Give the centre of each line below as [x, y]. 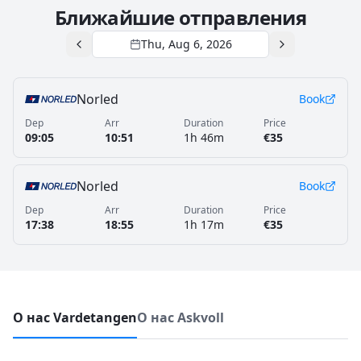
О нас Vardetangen [75, 317]
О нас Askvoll [180, 317]
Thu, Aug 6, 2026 [186, 44]
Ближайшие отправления [180, 17]
